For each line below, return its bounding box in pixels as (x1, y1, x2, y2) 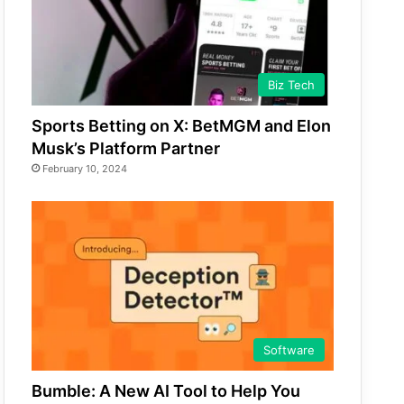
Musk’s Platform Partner (32, 138, 221, 158)
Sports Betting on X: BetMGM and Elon (32, 115, 332, 135)
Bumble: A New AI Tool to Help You (32, 381, 301, 401)
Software (263, 343, 315, 358)
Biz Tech (268, 77, 315, 92)
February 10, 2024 (42, 161, 128, 175)
